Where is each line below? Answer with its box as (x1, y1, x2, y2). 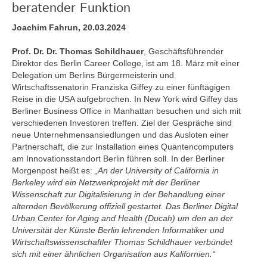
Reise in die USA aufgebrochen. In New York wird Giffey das (12, 94, 238, 104)
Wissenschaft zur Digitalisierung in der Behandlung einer (12, 189, 225, 199)
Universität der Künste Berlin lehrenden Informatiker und (12, 225, 224, 235)
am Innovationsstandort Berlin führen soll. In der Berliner (12, 153, 225, 163)
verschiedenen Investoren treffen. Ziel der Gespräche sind (12, 117, 232, 128)
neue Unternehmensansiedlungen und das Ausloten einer (12, 129, 229, 139)
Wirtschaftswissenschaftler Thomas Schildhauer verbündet (12, 237, 232, 247)
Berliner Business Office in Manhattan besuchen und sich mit (12, 105, 241, 116)
